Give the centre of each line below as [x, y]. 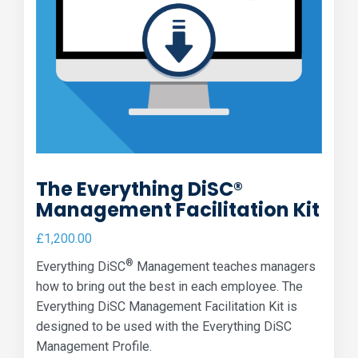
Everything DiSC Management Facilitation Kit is [167, 306]
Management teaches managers [225, 266]
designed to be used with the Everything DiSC [164, 326]
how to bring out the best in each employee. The [169, 286]
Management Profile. [94, 346]
